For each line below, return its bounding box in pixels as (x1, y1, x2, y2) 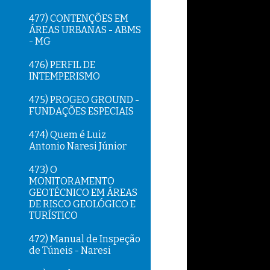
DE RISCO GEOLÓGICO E (29, 198, 136, 210)
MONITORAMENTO (29, 175, 115, 187)
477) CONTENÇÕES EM (29, 13, 128, 24)
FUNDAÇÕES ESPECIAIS (29, 105, 134, 117)
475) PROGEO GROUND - (29, 94, 139, 105)
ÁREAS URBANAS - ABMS (29, 24, 141, 36)
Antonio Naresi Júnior (29, 140, 127, 152)
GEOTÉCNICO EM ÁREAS (29, 187, 137, 198)
